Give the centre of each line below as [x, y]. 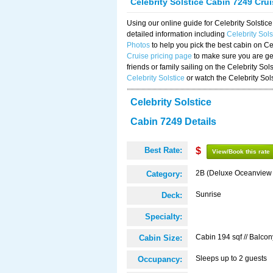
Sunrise [208, 194]
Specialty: [164, 217]
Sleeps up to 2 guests [231, 258]
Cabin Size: [161, 238]
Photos [138, 45]
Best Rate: [163, 150]
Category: [164, 174]
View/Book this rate [241, 151]
